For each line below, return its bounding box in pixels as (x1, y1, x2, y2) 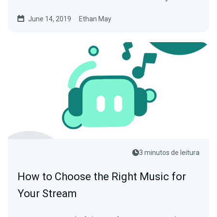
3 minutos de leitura (139, 149, 200, 157)
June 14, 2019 (28, 15, 71, 23)
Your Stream (17, 187, 77, 200)
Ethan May (79, 15, 111, 23)
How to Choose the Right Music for (17, 170, 186, 183)
